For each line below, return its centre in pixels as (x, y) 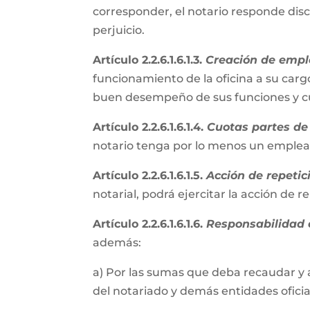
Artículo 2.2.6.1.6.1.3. (149, 60)
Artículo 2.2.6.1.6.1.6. (150, 224)
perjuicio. (120, 30)
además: (119, 243)
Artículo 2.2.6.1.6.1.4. (150, 127)
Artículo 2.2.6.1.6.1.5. (150, 175)
